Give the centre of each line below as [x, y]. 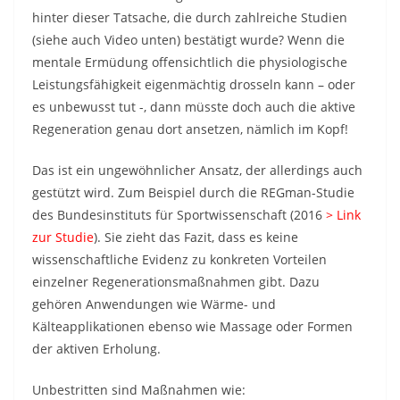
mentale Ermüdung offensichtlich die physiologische [190, 62]
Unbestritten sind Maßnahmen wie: [139, 390]
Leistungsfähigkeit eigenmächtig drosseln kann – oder [194, 84]
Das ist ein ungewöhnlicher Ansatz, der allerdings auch [197, 170]
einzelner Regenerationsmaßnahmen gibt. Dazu [176, 282]
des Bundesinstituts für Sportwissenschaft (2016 [179, 215]
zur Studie [63, 237]
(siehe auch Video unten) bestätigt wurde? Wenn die [188, 40]
